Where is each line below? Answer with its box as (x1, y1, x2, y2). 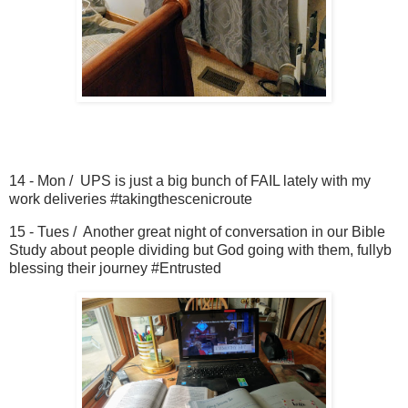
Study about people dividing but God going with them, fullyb (9, 241, 392, 258)
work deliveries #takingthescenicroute (9, 190, 252, 207)
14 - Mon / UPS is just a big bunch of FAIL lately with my (9, 172, 371, 189)
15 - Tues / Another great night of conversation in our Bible (9, 223, 385, 240)
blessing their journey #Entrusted (9, 260, 221, 276)
